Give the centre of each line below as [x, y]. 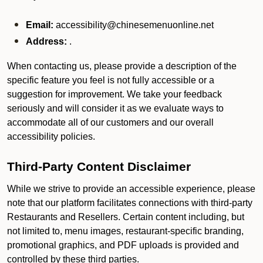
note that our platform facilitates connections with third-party [130, 203]
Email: [40, 25]
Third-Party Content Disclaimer [99, 167]
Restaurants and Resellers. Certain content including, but [126, 217]
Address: [48, 41]
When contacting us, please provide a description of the [122, 66]
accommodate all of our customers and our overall [110, 122]
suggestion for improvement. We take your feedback [114, 94]
